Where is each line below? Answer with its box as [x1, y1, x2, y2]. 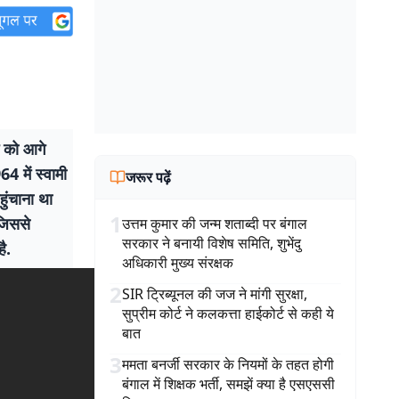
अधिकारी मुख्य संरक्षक [122, 253, 233, 273]
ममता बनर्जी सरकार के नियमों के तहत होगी [122, 354, 334, 374]
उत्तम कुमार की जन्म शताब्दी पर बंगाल [122, 214, 307, 233]
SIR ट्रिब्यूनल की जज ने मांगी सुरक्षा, [122, 284, 307, 304]
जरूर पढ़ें [126, 167, 171, 187]
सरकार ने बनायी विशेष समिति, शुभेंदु [122, 233, 301, 253]
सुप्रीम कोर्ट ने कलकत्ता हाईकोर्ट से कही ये [122, 304, 334, 323]
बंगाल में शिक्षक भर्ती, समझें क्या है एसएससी [122, 374, 335, 394]
